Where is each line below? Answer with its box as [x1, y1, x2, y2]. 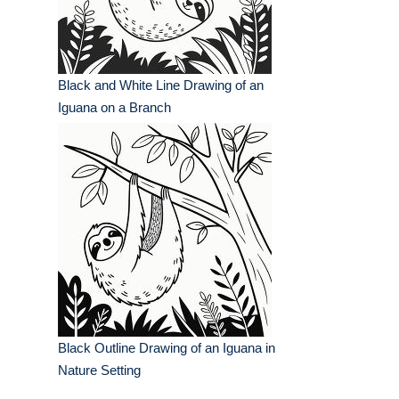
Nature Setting [58, 362, 141, 379]
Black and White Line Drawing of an [58, 77, 264, 94]
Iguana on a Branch [58, 100, 171, 116]
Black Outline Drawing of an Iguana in [58, 340, 275, 356]
